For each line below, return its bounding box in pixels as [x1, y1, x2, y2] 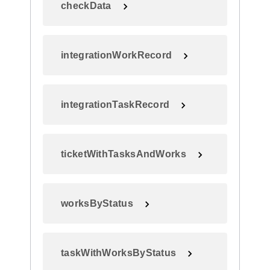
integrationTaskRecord [61, 99, 170, 110]
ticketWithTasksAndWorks [61, 149, 186, 159]
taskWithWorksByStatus [61, 248, 177, 258]
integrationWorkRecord [61, 50, 172, 60]
